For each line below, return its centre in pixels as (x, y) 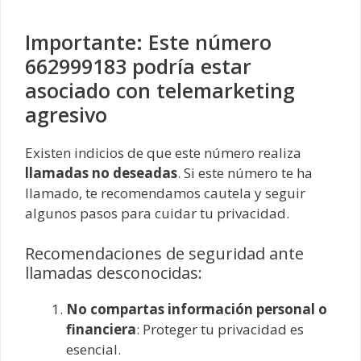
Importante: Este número (148, 42)
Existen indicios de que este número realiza (163, 153)
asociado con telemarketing (160, 91)
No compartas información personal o (197, 309)
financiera (101, 329)
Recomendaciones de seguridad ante (164, 253)
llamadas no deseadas (101, 173)
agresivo (66, 115)
